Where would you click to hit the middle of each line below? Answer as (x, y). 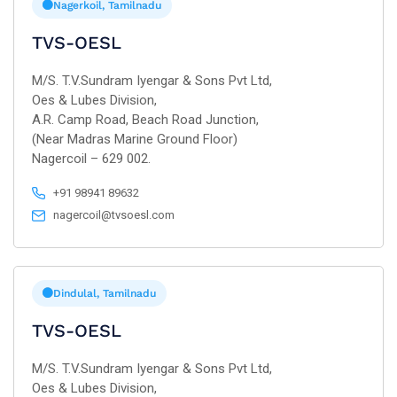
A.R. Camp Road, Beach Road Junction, (145, 120)
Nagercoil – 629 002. (91, 159)
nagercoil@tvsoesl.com (114, 215)
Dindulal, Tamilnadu (105, 293)
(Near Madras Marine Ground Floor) (135, 139)
